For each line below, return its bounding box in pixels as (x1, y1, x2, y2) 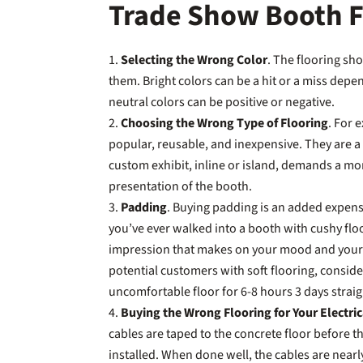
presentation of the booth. (109, 177, 255, 195)
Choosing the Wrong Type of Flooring (121, 113, 329, 132)
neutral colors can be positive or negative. (109, 92, 338, 111)
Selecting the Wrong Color (121, 50, 268, 69)
